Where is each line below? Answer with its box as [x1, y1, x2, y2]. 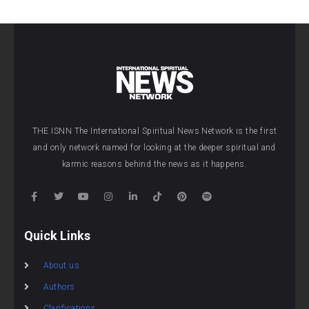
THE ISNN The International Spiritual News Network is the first [32, 126, 277, 137]
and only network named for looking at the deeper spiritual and [33, 143, 276, 153]
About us [43, 260, 80, 270]
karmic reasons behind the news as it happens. [61, 159, 248, 170]
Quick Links [24, 228, 90, 243]
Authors [43, 281, 75, 292]
